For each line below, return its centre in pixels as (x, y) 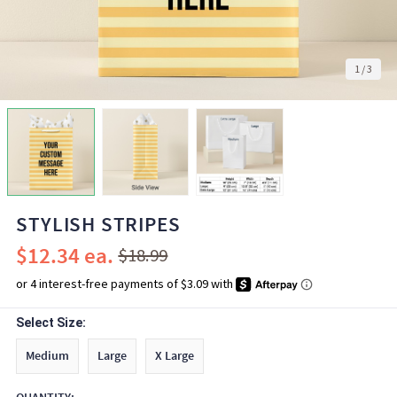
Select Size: (51, 322)
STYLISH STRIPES (98, 224)
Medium (48, 356)
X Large (175, 356)
